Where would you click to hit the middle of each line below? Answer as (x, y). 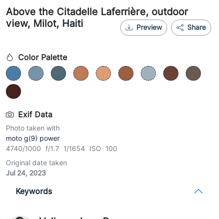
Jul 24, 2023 (26, 173)
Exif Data (34, 115)
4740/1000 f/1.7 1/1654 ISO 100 (62, 149)
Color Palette (41, 58)
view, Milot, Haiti (44, 24)
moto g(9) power (33, 139)
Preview (149, 28)
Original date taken (36, 163)
